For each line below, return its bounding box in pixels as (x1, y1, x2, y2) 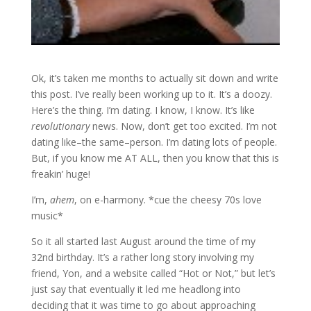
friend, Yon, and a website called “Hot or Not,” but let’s (31, 267, 276, 280)
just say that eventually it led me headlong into (31, 283, 241, 296)
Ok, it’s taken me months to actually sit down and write (31, 72, 278, 85)
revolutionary (31, 119, 90, 133)
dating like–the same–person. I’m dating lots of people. (31, 135, 277, 149)
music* (31, 209, 63, 223)
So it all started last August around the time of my (31, 235, 255, 249)
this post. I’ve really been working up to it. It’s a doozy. (31, 87, 272, 101)
